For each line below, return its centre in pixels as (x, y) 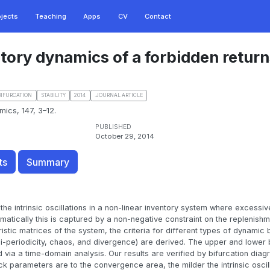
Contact (158, 17)
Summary (48, 162)
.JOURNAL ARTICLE (118, 96)
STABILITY (53, 96)
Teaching (51, 17)
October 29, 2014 (124, 137)
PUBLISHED (113, 127)
